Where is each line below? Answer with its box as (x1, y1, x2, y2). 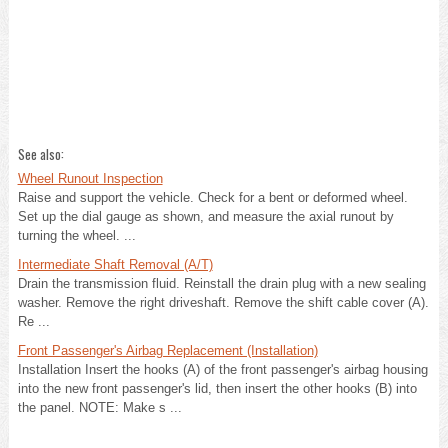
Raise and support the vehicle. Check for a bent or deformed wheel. (17, 189, 408, 205)
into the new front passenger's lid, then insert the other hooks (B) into (17, 380, 417, 396)
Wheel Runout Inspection (17, 170, 163, 186)
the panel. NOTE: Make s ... (17, 399, 182, 415)
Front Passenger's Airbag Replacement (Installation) (17, 342, 318, 358)
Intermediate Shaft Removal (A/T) (17, 256, 213, 272)
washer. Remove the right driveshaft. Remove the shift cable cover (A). (17, 294, 429, 310)
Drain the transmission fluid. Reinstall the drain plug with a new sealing (17, 275, 426, 291)
